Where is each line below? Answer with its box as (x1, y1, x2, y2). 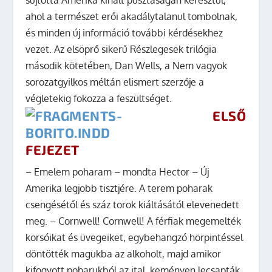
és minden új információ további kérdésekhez (25, 26, 223, 39)
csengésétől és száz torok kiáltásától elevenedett (25, 198, 240, 211)
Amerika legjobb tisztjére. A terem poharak (25, 182, 213, 194)
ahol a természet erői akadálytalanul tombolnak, (25, 10, 238, 22)
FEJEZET (25, 141, 80, 157)
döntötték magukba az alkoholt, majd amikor (25, 247, 222, 260)
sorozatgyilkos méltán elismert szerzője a (25, 75, 205, 88)
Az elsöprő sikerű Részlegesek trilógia (54, 42, 217, 55)
